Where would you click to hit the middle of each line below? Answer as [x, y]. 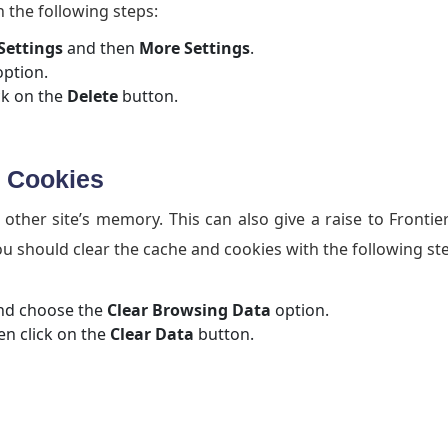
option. [302, 310]
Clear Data [152, 334]
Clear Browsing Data [189, 310]
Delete [92, 96]
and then [101, 48]
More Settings [194, 48]
